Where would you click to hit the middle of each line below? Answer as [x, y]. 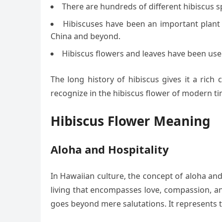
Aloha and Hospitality [110, 149]
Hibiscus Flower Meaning [130, 121]
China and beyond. [85, 36]
